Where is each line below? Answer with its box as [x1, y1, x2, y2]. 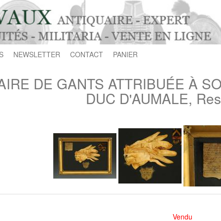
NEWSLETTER [13, 49, 60, 59]
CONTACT [70, 49, 103, 59]
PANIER [113, 49, 138, 59]
